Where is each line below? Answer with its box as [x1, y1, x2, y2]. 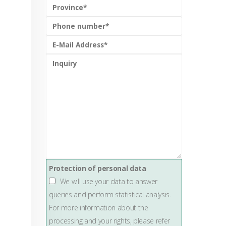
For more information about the [49, 203, 148, 212]
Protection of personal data [49, 163, 146, 173]
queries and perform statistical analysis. [49, 190, 171, 199]
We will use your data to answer [60, 177, 157, 186]
